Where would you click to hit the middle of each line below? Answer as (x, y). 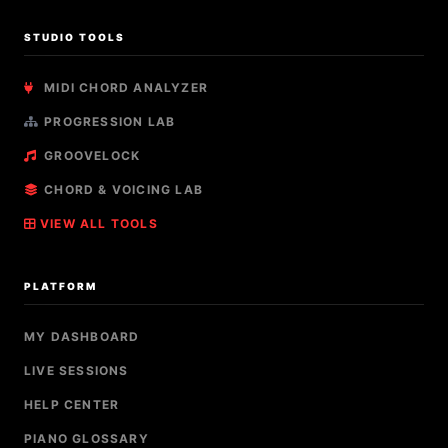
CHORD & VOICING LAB (121, 189)
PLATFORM (60, 285)
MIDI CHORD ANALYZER (124, 87)
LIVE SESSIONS (76, 370)
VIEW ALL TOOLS (99, 223)
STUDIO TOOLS (74, 36)
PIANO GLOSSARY (86, 438)
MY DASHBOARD (82, 336)
